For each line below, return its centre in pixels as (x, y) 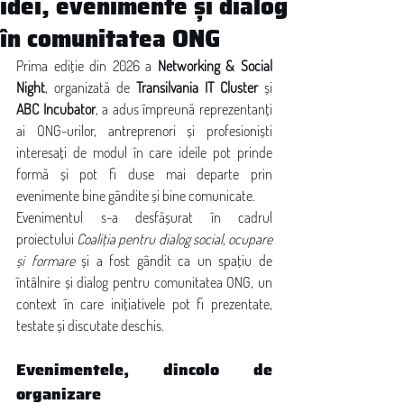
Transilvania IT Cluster (197, 87)
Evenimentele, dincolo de (144, 370)
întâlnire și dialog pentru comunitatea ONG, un (144, 282)
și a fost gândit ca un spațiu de (174, 261)
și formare (46, 261)
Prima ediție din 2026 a (87, 66)
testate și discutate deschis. (90, 326)
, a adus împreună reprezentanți (184, 109)
